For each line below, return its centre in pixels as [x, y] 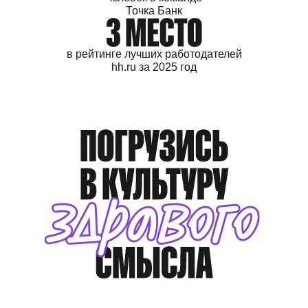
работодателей [203, 54]
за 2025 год [168, 67]
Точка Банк [154, 11]
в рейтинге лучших [115, 54]
